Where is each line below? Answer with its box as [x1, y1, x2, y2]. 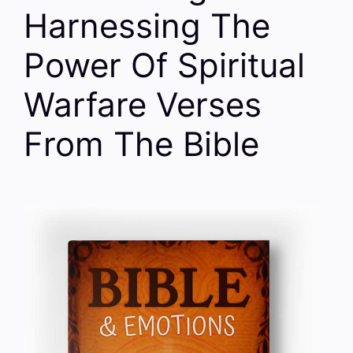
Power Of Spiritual [24, 44, 305, 85]
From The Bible [24, 123, 259, 164]
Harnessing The [24, 5, 270, 46]
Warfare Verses [24, 84, 262, 124]
